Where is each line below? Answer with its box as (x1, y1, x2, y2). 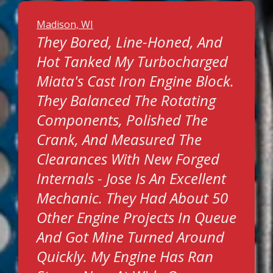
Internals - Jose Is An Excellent (37, 168, 226, 188)
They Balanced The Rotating (37, 90, 216, 110)
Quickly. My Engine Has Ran (37, 246, 213, 266)
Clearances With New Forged (37, 149, 219, 169)
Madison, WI (37, 18, 93, 31)
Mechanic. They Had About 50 (37, 188, 228, 208)
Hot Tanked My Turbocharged (37, 51, 228, 71)
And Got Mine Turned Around (37, 227, 224, 247)
